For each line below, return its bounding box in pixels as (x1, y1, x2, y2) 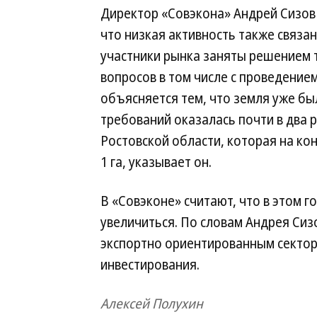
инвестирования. (100, 255, 200, 274)
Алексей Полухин (100, 294, 203, 313)
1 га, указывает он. (100, 153, 212, 171)
